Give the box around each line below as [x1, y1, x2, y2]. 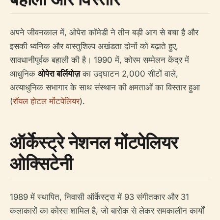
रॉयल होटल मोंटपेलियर [13, 96, 80, 107]
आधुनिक [10, 69, 38, 79]
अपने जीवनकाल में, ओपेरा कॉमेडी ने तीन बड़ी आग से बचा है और [10, 27, 198, 38]
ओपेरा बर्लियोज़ [38, 69, 80, 79]
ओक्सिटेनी [10, 151, 73, 176]
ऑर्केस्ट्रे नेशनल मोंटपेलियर [10, 130, 178, 155]
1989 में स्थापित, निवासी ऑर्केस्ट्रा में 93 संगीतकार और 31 [10, 192, 189, 202]
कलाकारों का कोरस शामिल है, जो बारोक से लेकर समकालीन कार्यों [10, 206, 204, 216]
